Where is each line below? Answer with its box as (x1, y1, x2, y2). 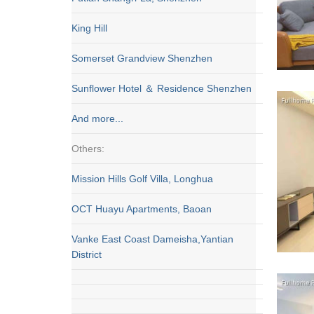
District (71, 249, 102, 260)
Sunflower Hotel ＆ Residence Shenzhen (71, 83, 252, 94)
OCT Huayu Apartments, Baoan (71, 203, 212, 214)
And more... (71, 113, 123, 124)
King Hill (71, 22, 107, 34)
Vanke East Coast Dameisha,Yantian (71, 233, 233, 245)
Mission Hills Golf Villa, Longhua (71, 173, 213, 184)
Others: (71, 143, 104, 154)
